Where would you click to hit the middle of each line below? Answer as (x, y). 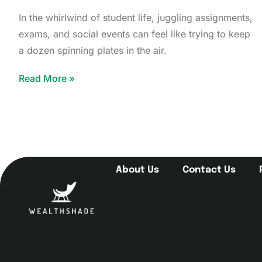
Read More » (47, 79)
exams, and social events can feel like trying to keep (135, 34)
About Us (137, 170)
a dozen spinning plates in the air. (93, 51)
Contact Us (209, 170)
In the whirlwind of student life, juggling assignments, (136, 18)
